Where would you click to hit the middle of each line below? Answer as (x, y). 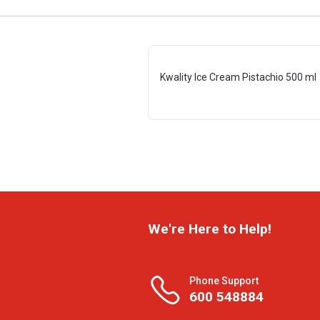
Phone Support (224, 280)
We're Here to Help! (210, 229)
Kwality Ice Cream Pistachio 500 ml (238, 77)
